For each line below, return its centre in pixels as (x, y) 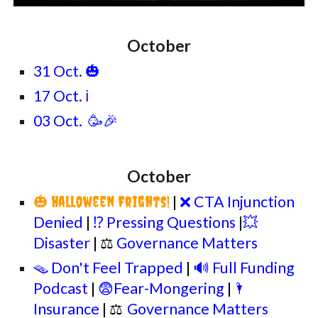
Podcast (61, 288)
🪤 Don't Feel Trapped (109, 268)
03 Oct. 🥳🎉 (76, 121)
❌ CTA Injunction (237, 202)
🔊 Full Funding (244, 268)
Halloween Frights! (111, 202)
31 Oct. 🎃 (67, 71)
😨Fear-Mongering (161, 288)
